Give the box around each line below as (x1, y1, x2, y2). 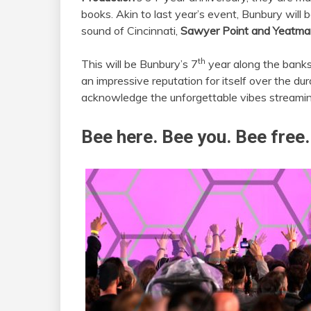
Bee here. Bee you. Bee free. (81, 126, 310, 147)
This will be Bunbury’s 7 (81, 57, 198, 71)
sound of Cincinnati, (81, 24, 180, 37)
